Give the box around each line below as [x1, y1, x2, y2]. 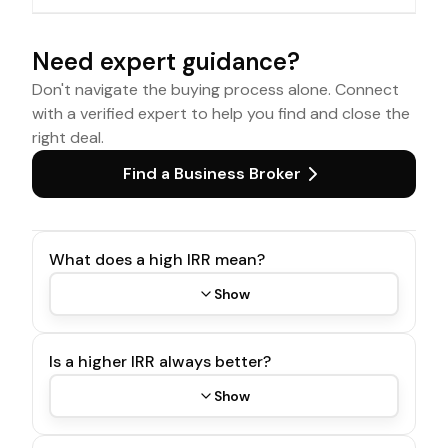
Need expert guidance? [32, 46, 300, 77]
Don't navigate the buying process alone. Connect [32, 79, 399, 100]
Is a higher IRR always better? [49, 351, 271, 372]
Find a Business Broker [123, 163, 301, 184]
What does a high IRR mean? [49, 249, 265, 270]
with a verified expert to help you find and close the [32, 103, 410, 124]
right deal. [32, 127, 104, 148]
